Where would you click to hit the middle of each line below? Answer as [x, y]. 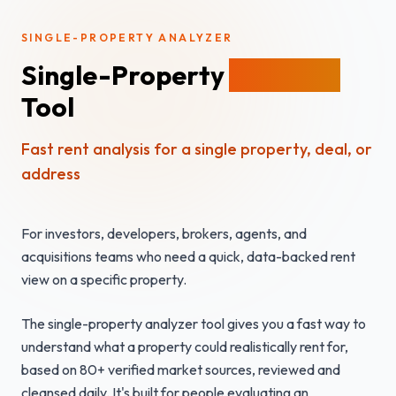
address [51, 173]
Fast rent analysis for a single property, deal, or [197, 148]
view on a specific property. [104, 279]
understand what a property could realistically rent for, [185, 346]
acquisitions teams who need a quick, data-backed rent [188, 256]
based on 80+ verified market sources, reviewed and [181, 369]
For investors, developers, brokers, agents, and [164, 233]
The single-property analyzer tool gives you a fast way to [194, 323]
